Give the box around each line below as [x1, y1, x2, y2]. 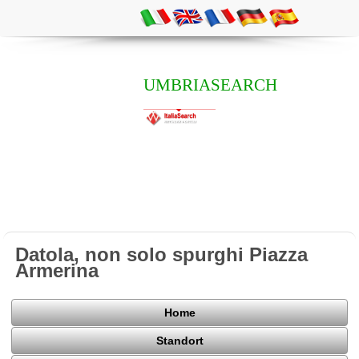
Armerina [15, 259, 99, 281]
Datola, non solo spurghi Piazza [15, 243, 309, 265]
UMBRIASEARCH [143, 75, 277, 95]
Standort [155, 334, 204, 348]
